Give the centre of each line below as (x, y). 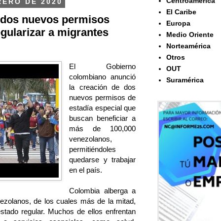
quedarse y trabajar (102, 160)
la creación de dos (102, 87)
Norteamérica (188, 46)
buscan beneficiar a (102, 118)
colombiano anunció (102, 77)
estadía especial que (102, 108)
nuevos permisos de (102, 98)
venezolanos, (91, 139)
